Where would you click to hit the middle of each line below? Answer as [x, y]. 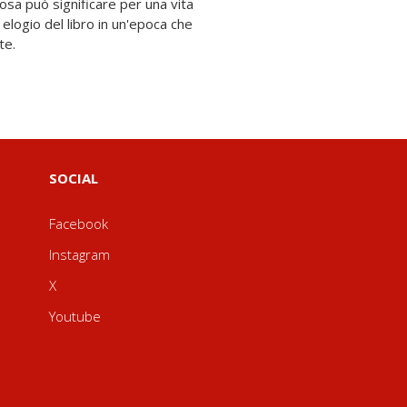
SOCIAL [73, 178]
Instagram [79, 254]
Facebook [78, 223]
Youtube [74, 316]
